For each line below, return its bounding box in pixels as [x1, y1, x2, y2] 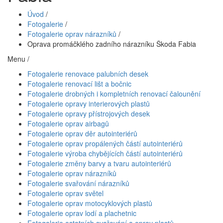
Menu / [7, 53, 29, 64]
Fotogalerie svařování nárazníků [27, 178, 129, 188]
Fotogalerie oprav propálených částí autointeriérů [27, 138, 183, 148]
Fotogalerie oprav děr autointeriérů [27, 128, 137, 138]
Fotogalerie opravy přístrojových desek [27, 108, 150, 118]
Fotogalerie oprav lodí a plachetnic [27, 208, 136, 218]
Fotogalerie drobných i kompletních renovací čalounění [27, 88, 201, 99]
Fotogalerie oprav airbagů [27, 118, 109, 128]
